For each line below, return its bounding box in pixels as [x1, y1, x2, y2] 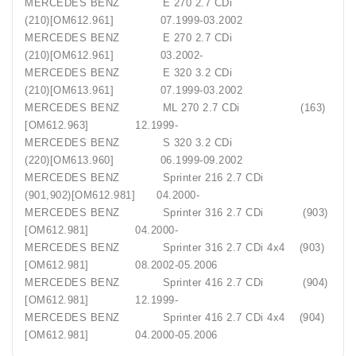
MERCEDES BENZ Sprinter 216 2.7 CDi [25, 172, 300, 184]
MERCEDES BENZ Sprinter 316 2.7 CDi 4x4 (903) [25, 242, 324, 254]
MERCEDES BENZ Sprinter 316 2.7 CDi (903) [25, 207, 328, 219]
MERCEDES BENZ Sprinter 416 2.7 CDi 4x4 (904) [25, 311, 324, 324]
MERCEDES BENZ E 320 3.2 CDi [25, 67, 304, 79]
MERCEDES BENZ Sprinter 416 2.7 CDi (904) [25, 277, 328, 289]
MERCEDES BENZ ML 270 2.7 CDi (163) [25, 102, 326, 114]
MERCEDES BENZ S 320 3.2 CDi [25, 137, 304, 149]
